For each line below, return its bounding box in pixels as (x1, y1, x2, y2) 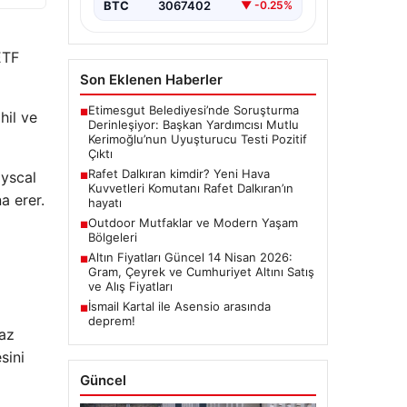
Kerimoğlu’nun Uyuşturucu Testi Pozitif (87, 131, 307, 146)
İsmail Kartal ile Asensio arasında (87, 298, 271, 313)
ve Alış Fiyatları (87, 278, 173, 293)
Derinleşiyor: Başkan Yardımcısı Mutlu (87, 116, 299, 132)
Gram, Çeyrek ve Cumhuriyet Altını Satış (87, 263, 314, 279)
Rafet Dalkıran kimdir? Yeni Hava (87, 165, 270, 181)
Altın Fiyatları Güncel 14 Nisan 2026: (87, 249, 293, 264)
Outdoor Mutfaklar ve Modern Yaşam (87, 214, 298, 230)
